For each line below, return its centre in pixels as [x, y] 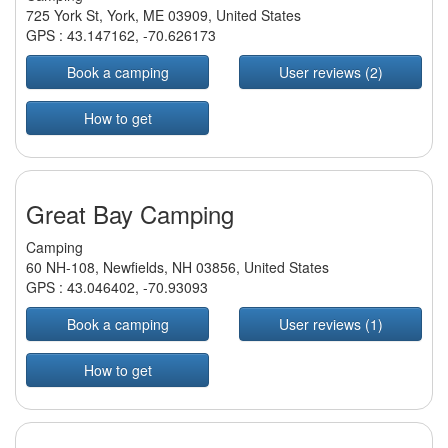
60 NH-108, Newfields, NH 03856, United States [177, 267]
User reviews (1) [330, 324]
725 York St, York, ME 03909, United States [163, 15]
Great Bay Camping [130, 214]
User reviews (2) [330, 72]
